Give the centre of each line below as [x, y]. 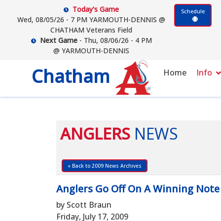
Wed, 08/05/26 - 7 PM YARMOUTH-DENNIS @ [92, 19]
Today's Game [96, 9]
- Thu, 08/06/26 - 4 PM [114, 40]
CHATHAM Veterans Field [92, 30]
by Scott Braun [84, 205]
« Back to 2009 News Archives [105, 166]
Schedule [193, 11]
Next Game [58, 40]
